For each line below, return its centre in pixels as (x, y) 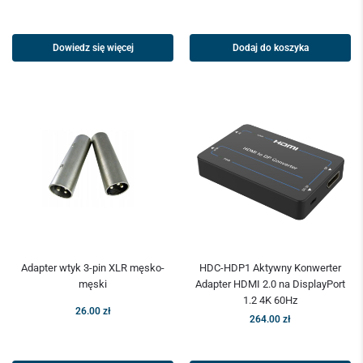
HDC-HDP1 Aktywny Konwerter (270, 268)
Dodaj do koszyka (270, 48)
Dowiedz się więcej (93, 48)
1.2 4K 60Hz (270, 301)
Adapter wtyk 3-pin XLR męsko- (93, 268)
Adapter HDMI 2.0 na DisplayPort (270, 284)
